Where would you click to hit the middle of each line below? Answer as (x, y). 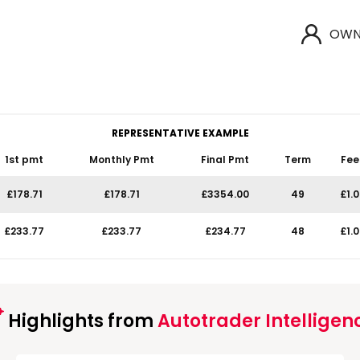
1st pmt (24, 160)
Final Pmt (225, 160)
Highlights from (80, 321)
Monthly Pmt (121, 160)
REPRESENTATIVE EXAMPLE (180, 133)
